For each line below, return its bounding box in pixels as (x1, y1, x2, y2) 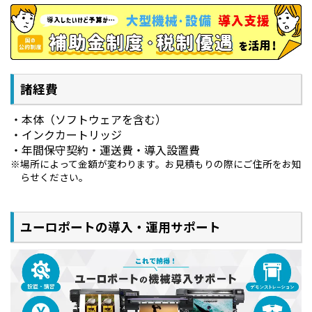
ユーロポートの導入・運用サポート (20, 217, 221, 235)
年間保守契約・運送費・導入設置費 (22, 141, 200, 158)
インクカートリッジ (22, 125, 122, 143)
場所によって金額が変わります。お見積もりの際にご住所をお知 (20, 156, 302, 171)
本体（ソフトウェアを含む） (22, 110, 166, 127)
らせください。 (19, 169, 88, 184)
